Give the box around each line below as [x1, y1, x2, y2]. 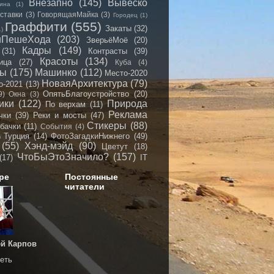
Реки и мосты [33, 111, 86, 120]
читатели [65, 182, 105, 191]
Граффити [5, 20, 67, 34]
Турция [4, 131, 30, 141]
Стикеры [87, 120, 127, 131]
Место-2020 [105, 68, 147, 78]
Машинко [35, 67, 77, 78]
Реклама [108, 109, 147, 120]
